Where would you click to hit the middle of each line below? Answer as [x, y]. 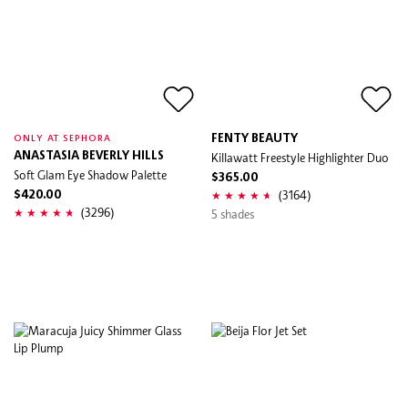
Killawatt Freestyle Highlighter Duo [300, 157]
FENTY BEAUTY [255, 138]
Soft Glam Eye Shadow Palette [90, 174]
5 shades [233, 214]
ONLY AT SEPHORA [63, 138]
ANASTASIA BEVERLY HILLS [89, 156]
